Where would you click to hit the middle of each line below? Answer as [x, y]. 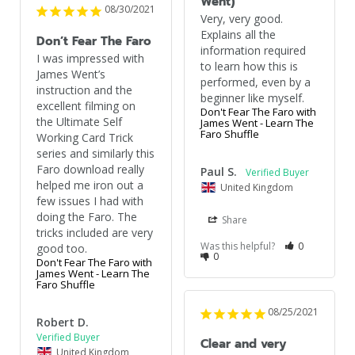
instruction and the [84, 90]
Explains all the [238, 34]
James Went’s [71, 74]
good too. [62, 248]
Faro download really [90, 169]
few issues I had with [90, 200]
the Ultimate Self [79, 121]
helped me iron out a [90, 185]
